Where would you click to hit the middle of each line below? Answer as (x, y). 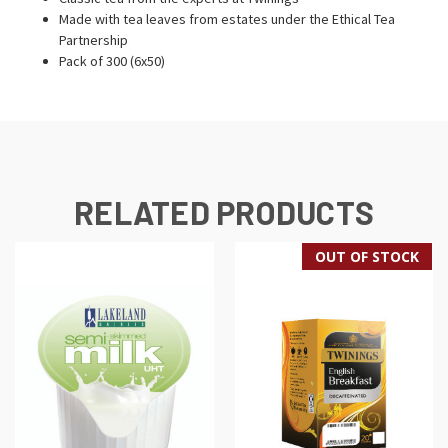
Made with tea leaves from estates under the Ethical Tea (227, 18)
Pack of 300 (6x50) (112, 60)
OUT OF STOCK (367, 256)
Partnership (94, 39)
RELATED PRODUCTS (224, 211)
